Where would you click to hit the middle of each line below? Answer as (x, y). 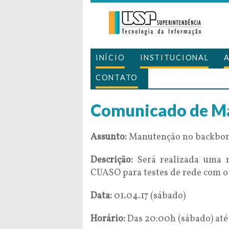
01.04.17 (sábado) (149, 196)
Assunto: (109, 137)
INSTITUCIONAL (175, 58)
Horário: (108, 219)
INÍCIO (110, 58)
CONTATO (117, 77)
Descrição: (112, 160)
